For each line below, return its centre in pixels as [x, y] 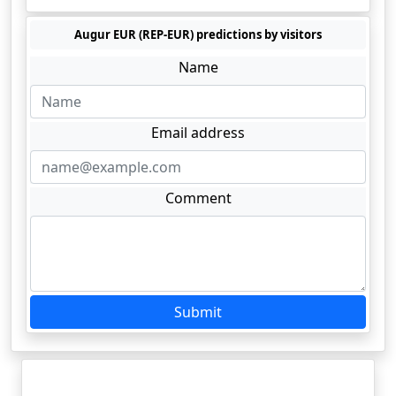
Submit [198, 312]
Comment [198, 198]
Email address [198, 133]
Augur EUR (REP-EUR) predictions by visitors [198, 34]
